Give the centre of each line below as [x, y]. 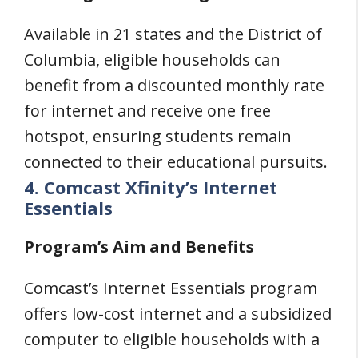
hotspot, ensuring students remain [158, 136]
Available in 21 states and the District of [173, 34]
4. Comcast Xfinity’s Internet [151, 187]
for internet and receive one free [147, 111]
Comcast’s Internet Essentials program [171, 288]
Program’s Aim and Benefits [139, 246]
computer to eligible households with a [172, 339]
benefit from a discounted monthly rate [174, 85]
